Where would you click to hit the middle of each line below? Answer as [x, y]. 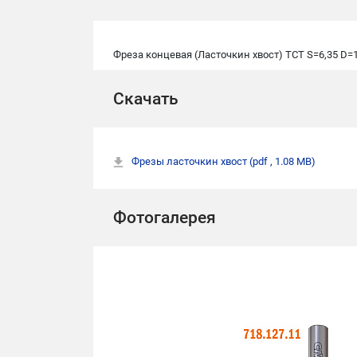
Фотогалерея [165, 218]
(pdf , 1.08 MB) [282, 161]
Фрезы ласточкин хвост [190, 161]
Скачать [146, 99]
